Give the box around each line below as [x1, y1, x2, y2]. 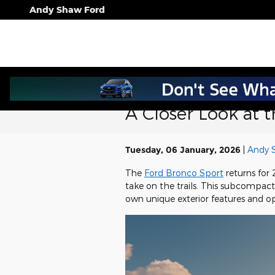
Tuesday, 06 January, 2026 [125, 144, 241, 155]
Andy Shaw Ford [29, 4, 105, 15]
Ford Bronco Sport [144, 168, 223, 178]
